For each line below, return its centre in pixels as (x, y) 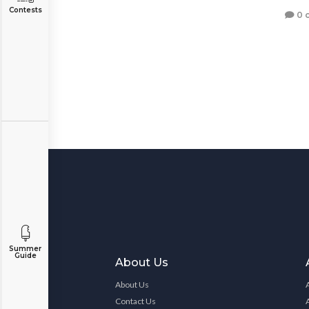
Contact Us (136, 301)
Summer (25, 249)
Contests (25, 10)
